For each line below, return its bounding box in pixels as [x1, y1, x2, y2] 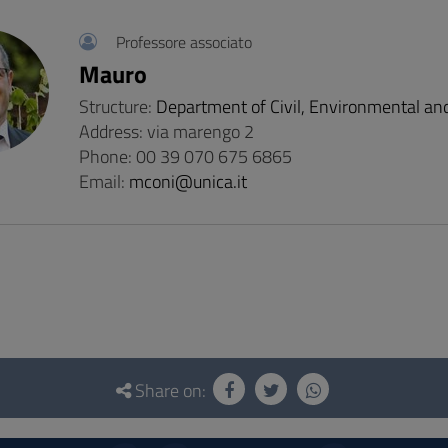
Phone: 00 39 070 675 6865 [78, 143, 292, 170]
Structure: [78, 93, 156, 120]
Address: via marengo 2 [78, 118, 254, 145]
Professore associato [115, 30, 252, 54]
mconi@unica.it [128, 168, 247, 195]
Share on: [131, 377, 210, 404]
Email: [78, 168, 129, 195]
